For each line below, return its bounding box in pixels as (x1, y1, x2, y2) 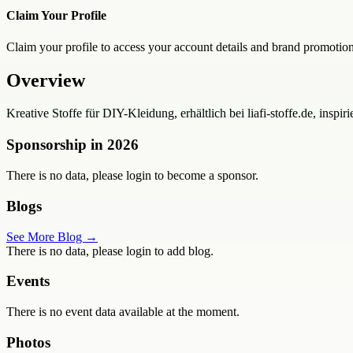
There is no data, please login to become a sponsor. (6, 169, 258, 183)
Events (6, 273, 50, 290)
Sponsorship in (6, 136, 107, 154)
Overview (6, 69, 85, 91)
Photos (6, 333, 50, 351)
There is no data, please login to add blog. (6, 243, 214, 258)
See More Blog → (6, 229, 98, 243)
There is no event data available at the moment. (6, 305, 240, 319)
